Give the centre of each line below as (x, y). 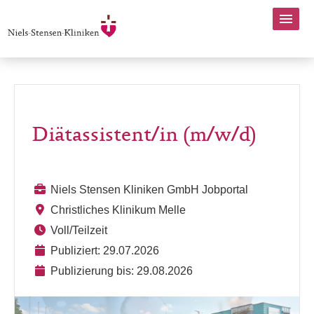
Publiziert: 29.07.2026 (105, 251)
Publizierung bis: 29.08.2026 (122, 271)
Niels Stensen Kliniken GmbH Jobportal (149, 190)
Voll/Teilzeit (79, 230)
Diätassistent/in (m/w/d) (144, 136)
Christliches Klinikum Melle (118, 210)
